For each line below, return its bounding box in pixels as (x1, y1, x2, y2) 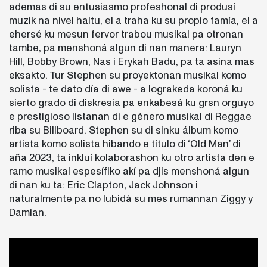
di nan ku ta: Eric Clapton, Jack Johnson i (9, 178, 198, 192)
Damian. (9, 205, 46, 219)
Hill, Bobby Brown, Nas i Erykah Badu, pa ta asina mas (9, 54, 254, 69)
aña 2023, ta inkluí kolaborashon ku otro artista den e (9, 150, 254, 164)
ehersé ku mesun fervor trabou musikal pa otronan (9, 27, 243, 41)
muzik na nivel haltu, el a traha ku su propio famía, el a (9, 13, 258, 27)
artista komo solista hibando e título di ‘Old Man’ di (9, 136, 241, 151)
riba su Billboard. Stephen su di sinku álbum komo (9, 123, 238, 137)
